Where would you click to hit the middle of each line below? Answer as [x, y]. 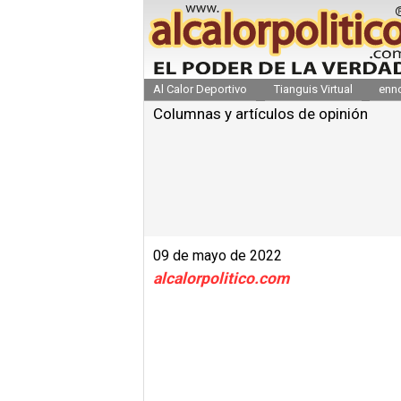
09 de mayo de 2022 [218, 255]
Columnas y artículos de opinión [260, 113]
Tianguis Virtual [313, 89]
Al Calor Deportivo [200, 89]
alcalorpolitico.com [221, 278]
